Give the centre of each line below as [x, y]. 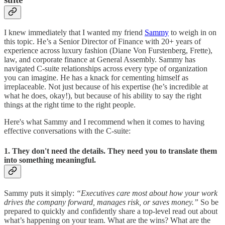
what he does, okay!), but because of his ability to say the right [103, 96]
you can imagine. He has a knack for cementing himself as [96, 78]
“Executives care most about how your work [147, 193]
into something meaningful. [50, 160]
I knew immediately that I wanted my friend [74, 33]
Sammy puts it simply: [40, 193]
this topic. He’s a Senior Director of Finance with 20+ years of [102, 42]
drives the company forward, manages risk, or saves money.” [102, 202]
